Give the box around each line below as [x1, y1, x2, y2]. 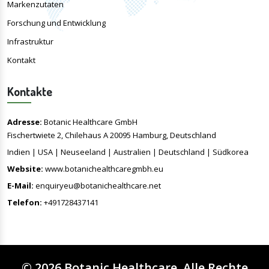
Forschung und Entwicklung [7, 17, 106, 28]
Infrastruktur [7, 35, 53, 47]
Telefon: [7, 196, 42, 208]
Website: [7, 163, 43, 174]
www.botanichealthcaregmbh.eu [45, 163, 163, 174]
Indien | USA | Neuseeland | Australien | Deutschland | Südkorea [7, 146, 249, 157]
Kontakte [7, 83, 52, 99]
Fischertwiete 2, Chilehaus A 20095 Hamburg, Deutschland [7, 129, 216, 141]
